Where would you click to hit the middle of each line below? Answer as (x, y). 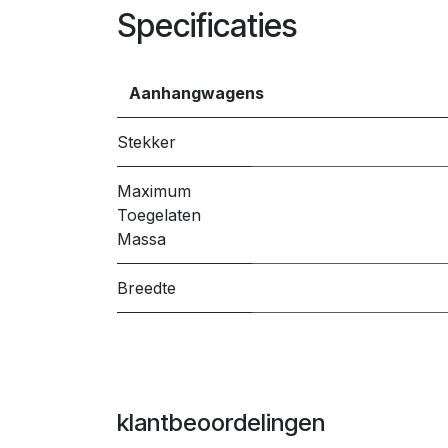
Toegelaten (159, 215)
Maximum (154, 191)
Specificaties (207, 25)
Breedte (146, 288)
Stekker (146, 142)
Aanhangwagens (196, 93)
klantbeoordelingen (221, 422)
